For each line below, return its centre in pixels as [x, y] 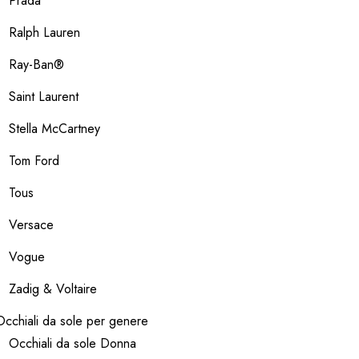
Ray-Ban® [36, 65]
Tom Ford [34, 161]
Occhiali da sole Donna [73, 343]
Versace [31, 225]
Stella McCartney [54, 129]
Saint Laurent [44, 97]
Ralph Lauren [44, 32]
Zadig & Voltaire [53, 289]
